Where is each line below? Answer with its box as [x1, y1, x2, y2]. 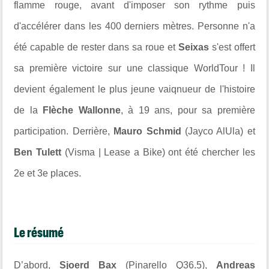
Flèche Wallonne [43, 104, 121, 115]
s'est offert [211, 41, 255, 52]
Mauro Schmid [113, 125, 181, 136]
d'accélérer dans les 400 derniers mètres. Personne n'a [14, 20, 255, 31]
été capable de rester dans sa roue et [14, 41, 178, 52]
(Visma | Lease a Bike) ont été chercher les [61, 147, 255, 157]
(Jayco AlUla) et [181, 125, 255, 136]
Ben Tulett [14, 147, 62, 157]
